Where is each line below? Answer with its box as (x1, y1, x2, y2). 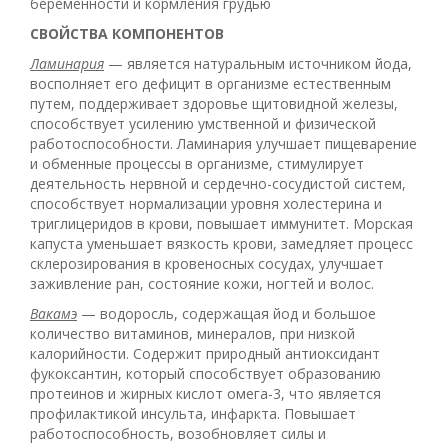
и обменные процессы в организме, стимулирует (30, 154, 364, 174)
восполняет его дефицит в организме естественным (30, 74, 391, 94)
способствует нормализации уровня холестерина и (30, 194, 382, 214)
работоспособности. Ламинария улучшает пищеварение (30, 134, 417, 154)
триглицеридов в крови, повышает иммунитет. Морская (30, 214, 413, 234)
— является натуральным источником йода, (104, 54, 412, 74)
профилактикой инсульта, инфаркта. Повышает (30, 404, 356, 424)
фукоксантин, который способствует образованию (30, 364, 381, 384)
